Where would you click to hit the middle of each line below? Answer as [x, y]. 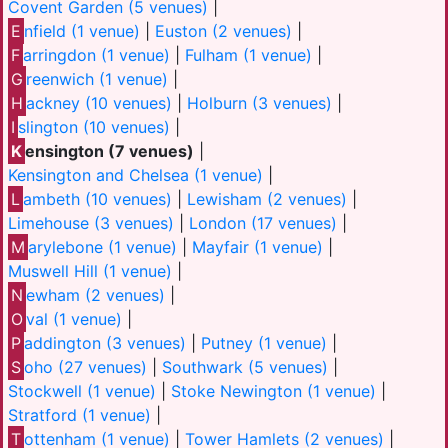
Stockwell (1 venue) [82, 391]
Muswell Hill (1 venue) [90, 271]
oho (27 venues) [86, 367]
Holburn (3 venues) [260, 103]
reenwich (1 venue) [97, 79]
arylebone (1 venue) [103, 247]
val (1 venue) [74, 319]
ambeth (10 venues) [98, 199]
